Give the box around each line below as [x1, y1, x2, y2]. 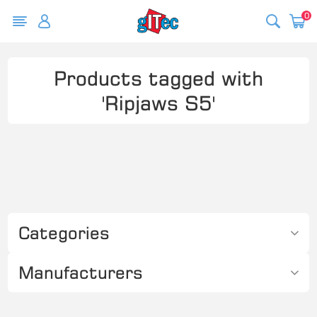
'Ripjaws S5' [102, 91, 215, 115]
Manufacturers [18, 262, 144, 283]
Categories [18, 222, 110, 243]
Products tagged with [54, 66, 263, 91]
